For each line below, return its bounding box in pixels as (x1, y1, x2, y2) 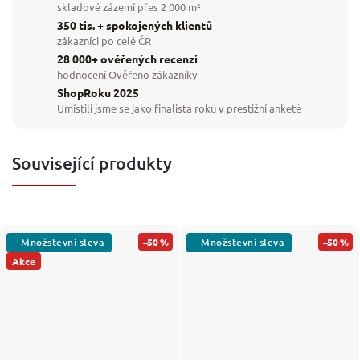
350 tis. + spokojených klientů (57, 18, 212, 33)
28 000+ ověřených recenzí (57, 51, 198, 67)
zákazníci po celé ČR (57, 34, 151, 48)
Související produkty (12, 151, 172, 174)
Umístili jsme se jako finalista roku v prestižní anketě (57, 101, 301, 116)
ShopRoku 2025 (57, 85, 139, 100)
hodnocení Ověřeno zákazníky (57, 67, 197, 82)
